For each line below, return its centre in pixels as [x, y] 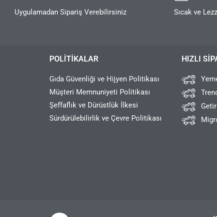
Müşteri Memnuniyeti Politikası [100, 92]
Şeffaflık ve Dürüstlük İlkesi [94, 105]
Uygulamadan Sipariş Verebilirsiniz [70, 12]
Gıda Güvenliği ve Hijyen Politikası [104, 79]
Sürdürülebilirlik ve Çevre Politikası [106, 118]
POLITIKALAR [74, 59]
